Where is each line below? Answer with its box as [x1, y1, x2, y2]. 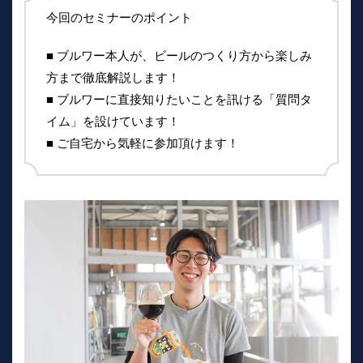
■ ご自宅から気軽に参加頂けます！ [46, 136, 239, 151]
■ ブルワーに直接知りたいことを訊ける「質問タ [46, 92, 312, 107]
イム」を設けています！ [46, 114, 180, 129]
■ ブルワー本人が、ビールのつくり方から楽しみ [46, 49, 312, 63]
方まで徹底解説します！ [46, 70, 180, 85]
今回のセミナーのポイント [46, 11, 192, 25]
